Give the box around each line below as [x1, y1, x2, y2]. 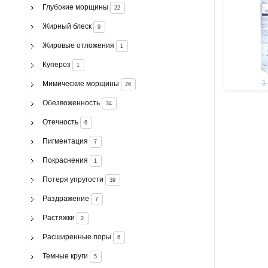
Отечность [42, 117, 78, 126]
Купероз [42, 60, 71, 69]
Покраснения [42, 156, 88, 165]
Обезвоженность [42, 98, 100, 107]
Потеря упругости [42, 175, 103, 184]
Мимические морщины [42, 79, 119, 88]
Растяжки [42, 213, 75, 222]
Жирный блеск [42, 22, 92, 31]
